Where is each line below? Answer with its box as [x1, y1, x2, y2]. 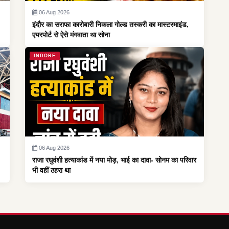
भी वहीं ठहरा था [32, 165, 71, 175]
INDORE [34, 53, 56, 58]
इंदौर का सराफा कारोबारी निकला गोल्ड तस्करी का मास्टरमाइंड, [32, 19, 189, 30]
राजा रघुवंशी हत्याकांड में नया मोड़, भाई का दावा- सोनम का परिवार [32, 154, 196, 165]
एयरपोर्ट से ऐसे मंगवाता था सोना [32, 29, 110, 40]
